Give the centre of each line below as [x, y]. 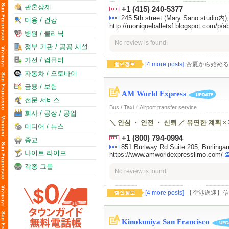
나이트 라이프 [45, 153]
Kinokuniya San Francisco [166, 222]
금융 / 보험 [41, 87]
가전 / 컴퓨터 [44, 60]
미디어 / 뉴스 [44, 127]
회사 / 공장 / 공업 [51, 113]
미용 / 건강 [41, 20]
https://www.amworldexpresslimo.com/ [166, 155]
